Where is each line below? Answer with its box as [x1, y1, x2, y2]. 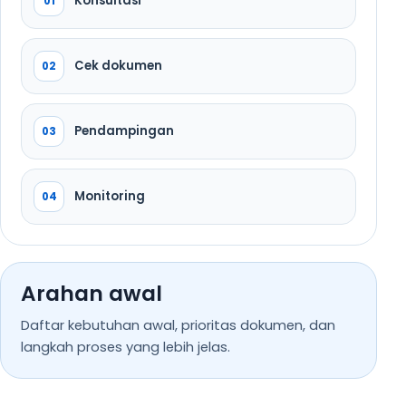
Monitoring [74, 188, 145, 205]
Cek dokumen [74, 57, 162, 74]
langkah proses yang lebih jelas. [21, 337, 230, 356]
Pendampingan [74, 122, 174, 140]
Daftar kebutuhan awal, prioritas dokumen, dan [21, 315, 335, 334]
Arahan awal [21, 278, 162, 308]
